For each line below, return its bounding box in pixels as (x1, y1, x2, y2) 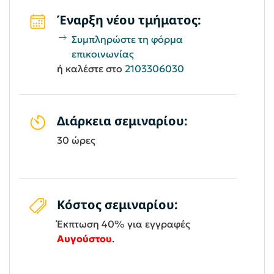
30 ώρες (57, 133, 95, 146)
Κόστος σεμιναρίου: (57, 196, 178, 213)
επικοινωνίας (71, 47, 134, 60)
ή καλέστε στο (57, 62, 125, 75)
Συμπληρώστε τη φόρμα (71, 32, 183, 45)
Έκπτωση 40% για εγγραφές (57, 217, 190, 230)
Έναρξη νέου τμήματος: (57, 11, 201, 28)
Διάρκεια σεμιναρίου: (57, 112, 188, 129)
